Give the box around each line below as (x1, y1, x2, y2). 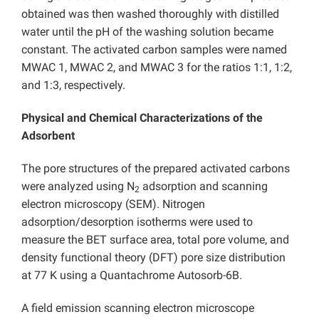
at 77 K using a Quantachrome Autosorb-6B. (21, 268, 242, 283)
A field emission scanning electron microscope (21, 301, 254, 315)
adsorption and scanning (140, 179, 268, 194)
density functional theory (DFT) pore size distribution (21, 251, 286, 265)
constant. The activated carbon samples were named (21, 43, 287, 57)
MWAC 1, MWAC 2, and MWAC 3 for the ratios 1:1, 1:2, (21, 61, 292, 75)
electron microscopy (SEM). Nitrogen (21, 197, 205, 211)
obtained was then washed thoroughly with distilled (21, 7, 279, 21)
